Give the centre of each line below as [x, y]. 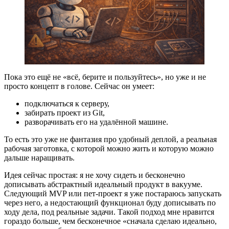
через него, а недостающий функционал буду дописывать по [110, 202]
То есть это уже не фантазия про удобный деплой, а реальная [110, 139]
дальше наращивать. [39, 157]
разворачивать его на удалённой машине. [96, 122]
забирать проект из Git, [65, 112]
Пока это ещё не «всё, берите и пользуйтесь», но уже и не [105, 77]
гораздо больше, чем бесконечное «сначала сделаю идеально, [110, 221]
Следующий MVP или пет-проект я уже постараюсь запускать [113, 193]
